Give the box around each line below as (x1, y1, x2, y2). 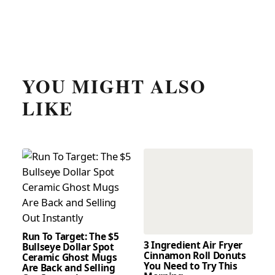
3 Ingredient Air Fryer (144, 238, 243, 252)
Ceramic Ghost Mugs (22, 250, 117, 264)
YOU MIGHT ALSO (22, 72, 206, 100)
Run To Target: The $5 (22, 229, 119, 243)
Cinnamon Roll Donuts (144, 249, 246, 263)
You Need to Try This (144, 259, 238, 273)
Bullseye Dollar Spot (22, 239, 114, 254)
